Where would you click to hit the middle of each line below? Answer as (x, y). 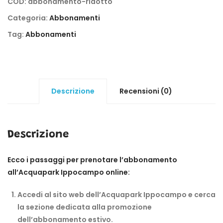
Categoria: (28, 18)
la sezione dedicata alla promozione (85, 207)
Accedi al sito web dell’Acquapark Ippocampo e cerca (116, 194)
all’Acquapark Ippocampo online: (69, 172)
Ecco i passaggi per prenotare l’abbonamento (92, 160)
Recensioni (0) (146, 91)
